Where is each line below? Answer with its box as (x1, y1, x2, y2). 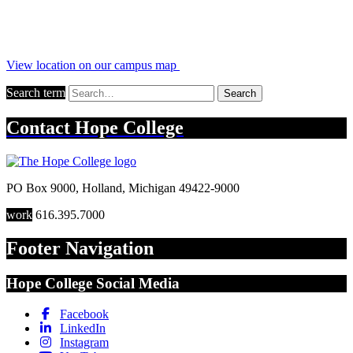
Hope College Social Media (6, 274, 180, 292)
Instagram (60, 335, 109, 349)
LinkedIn (60, 321, 106, 335)
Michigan (128, 181, 176, 195)
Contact (6, 117, 75, 139)
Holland (82, 181, 122, 195)
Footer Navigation (6, 238, 154, 259)
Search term (6, 86, 65, 100)
